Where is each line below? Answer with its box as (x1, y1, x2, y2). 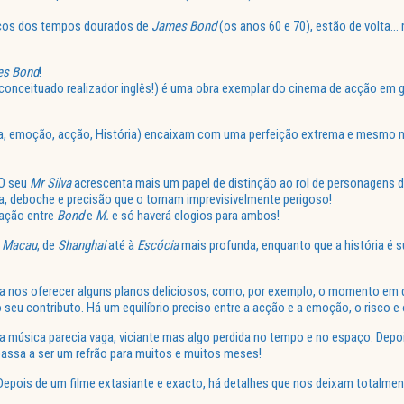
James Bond (151, 18, 216, 35)
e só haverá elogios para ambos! (109, 207, 280, 225)
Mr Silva (30, 175, 71, 192)
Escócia (137, 237, 179, 254)
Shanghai (58, 237, 106, 254)
